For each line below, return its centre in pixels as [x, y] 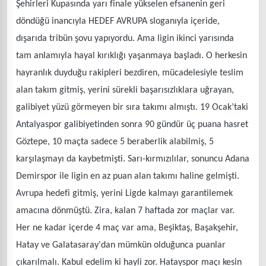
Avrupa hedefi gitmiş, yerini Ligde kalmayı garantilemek [124, 193]
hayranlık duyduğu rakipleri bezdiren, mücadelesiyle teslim [130, 73]
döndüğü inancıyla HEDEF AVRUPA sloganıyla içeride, [118, 21]
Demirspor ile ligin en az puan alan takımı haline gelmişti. [128, 176]
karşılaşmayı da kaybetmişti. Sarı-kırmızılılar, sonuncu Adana [133, 159]
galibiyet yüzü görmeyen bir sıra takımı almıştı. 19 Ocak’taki [132, 107]
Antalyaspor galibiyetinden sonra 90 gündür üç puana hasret [132, 124]
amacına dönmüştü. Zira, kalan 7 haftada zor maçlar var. [125, 210]
